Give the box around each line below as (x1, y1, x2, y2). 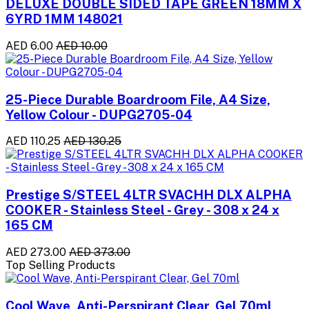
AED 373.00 (69, 245, 130, 259)
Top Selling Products (6, 258, 115, 272)
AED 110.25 (6, 134, 61, 148)
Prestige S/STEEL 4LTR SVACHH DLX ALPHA (6, 187, 292, 203)
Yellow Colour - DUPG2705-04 (6, 106, 192, 122)
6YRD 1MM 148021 (6, 11, 123, 27)
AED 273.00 (6, 245, 66, 259)
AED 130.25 (63, 134, 121, 148)
